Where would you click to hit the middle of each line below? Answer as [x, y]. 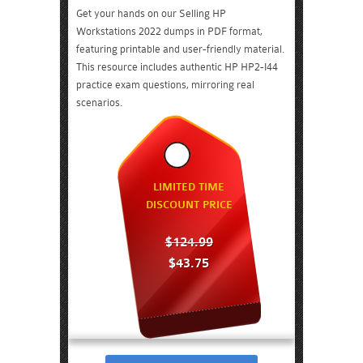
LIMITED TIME [189, 187]
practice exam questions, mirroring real [165, 85]
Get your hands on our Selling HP [151, 13]
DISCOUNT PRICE [189, 205]
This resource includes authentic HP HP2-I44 [177, 67]
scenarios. [99, 102]
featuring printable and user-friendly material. [180, 49]
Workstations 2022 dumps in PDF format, [169, 31]
